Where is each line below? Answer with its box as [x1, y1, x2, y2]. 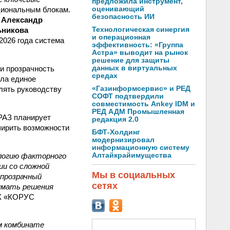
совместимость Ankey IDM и [92, 100, 195, 108]
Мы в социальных [92, 170, 175, 180]
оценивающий [92, 5, 144, 13]
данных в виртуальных [92, 64, 177, 72]
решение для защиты [92, 56, 169, 64]
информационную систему [92, 144, 189, 151]
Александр [1, 15, 43, 24]
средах [92, 72, 118, 80]
